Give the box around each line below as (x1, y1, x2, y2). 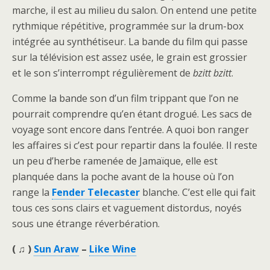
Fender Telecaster (52, 186, 140, 199)
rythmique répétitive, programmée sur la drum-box (12, 19, 243, 33)
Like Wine (89, 242, 136, 256)
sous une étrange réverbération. (12, 217, 160, 231)
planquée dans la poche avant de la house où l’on (12, 170, 234, 184)
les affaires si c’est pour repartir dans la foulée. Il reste (12, 139, 257, 152)
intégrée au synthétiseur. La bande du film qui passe (12, 35, 248, 49)
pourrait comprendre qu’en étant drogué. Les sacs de (12, 107, 252, 121)
